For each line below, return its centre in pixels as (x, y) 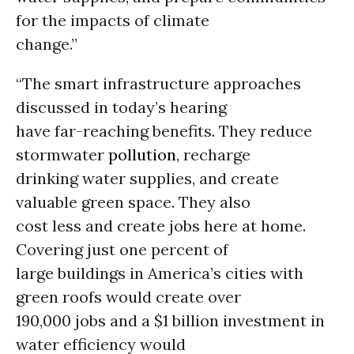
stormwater (62, 154)
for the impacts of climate (113, 20)
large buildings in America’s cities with (160, 273)
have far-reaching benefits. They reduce (164, 131)
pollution (142, 154)
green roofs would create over (128, 297)
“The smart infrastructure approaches (158, 83)
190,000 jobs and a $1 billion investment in (170, 320)
